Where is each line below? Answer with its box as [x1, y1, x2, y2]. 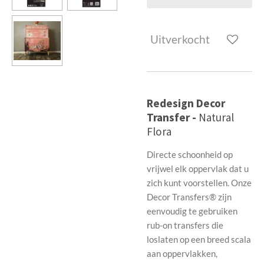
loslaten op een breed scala [147, 233, 251, 245]
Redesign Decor [147, 95, 225, 110]
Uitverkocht [150, 32, 210, 47]
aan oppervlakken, [147, 247, 217, 259]
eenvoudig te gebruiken [147, 205, 237, 216]
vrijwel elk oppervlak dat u [147, 163, 249, 174]
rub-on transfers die [147, 219, 223, 230]
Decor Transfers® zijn [147, 191, 232, 202]
